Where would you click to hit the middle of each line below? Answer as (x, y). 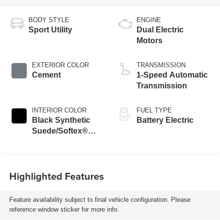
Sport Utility (50, 30)
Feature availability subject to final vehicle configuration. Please (100, 200)
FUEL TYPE (154, 110)
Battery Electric (165, 120)
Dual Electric (160, 30)
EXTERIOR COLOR (60, 65)
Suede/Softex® (60, 131)
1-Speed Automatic (172, 75)
